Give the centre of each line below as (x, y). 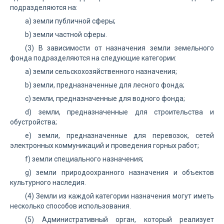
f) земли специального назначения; (84, 159)
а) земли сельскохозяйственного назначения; (101, 71)
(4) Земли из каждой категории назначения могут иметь (119, 196)
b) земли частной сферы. (66, 34)
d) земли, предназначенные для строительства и (119, 112)
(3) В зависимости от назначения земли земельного (119, 48)
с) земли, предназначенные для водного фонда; (105, 98)
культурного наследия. (48, 182)
